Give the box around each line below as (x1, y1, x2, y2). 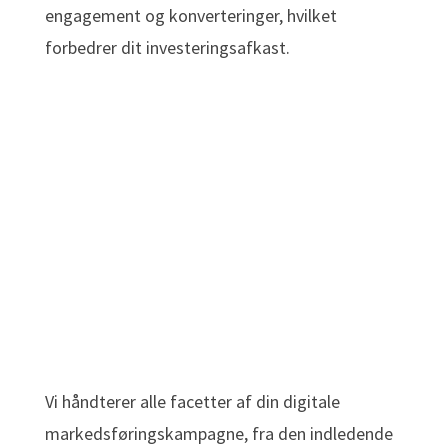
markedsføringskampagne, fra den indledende (44, 422, 393, 446)
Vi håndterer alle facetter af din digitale (44, 390, 340, 414)
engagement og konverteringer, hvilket (44, 4, 337, 28)
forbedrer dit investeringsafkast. (44, 36, 290, 60)
